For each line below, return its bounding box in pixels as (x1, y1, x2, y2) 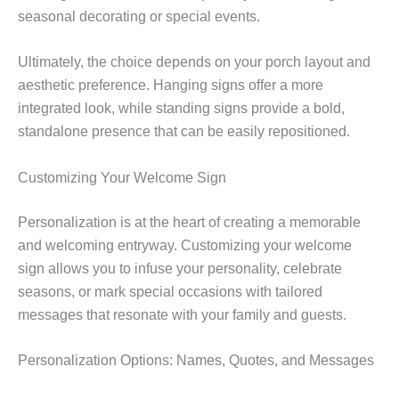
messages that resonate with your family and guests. (18, 306, 346, 322)
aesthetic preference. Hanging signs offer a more (18, 77, 323, 94)
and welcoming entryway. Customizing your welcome (18, 237, 352, 253)
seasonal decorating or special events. (18, 8, 260, 24)
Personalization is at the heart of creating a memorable (18, 214, 361, 230)
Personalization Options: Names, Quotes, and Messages (18, 353, 374, 369)
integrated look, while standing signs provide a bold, (18, 101, 345, 117)
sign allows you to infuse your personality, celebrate (18, 260, 342, 276)
